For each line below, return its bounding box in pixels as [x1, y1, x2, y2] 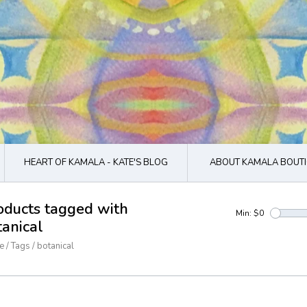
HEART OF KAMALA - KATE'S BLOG [24, 156, 168, 169]
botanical [37, 240, 74, 252]
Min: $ [236, 208, 259, 219]
